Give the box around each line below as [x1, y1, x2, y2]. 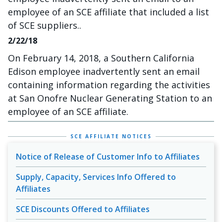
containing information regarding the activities [8, 79, 210, 91]
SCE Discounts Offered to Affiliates [16, 204, 150, 215]
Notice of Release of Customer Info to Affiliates [16, 151, 200, 162]
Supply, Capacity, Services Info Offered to [16, 171, 176, 182]
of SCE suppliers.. [8, 19, 81, 31]
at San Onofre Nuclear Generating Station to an [8, 92, 212, 104]
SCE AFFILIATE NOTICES [70, 133, 152, 140]
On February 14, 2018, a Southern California [8, 52, 194, 64]
